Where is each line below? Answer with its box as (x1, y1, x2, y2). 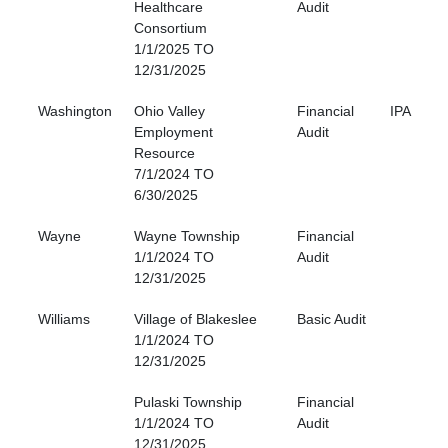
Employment (134, 124, 213, 141)
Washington (38, 103, 112, 120)
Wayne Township (134, 228, 240, 245)
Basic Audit (297, 311, 366, 328)
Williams (38, 311, 90, 328)
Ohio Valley (134, 103, 205, 120)
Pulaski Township (134, 394, 242, 411)
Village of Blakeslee (134, 311, 257, 328)
